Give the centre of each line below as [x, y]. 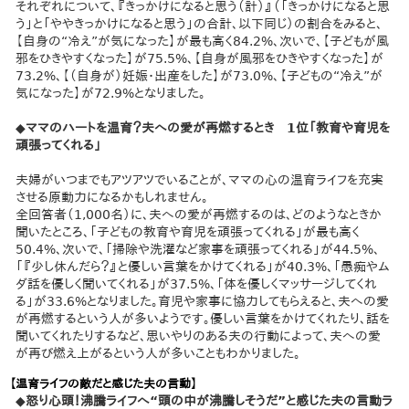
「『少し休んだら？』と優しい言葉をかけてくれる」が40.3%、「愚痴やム [203, 266]
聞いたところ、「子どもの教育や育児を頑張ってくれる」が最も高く [188, 231]
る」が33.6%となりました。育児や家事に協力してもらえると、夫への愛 [203, 301]
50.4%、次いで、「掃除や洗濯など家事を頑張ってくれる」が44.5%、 [198, 249]
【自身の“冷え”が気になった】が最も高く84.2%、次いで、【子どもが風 [203, 41]
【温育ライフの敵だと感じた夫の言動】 [103, 384]
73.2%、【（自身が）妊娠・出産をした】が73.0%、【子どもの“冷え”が [199, 75]
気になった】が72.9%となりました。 [111, 93]
